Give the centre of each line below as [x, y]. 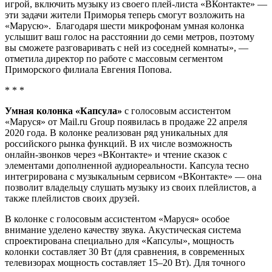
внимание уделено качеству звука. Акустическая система [123, 229]
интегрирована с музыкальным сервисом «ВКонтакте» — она [133, 176]
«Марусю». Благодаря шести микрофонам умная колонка [124, 25]
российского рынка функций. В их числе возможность [118, 143]
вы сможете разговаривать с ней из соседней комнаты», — [127, 47]
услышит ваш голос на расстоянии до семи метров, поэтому [130, 36]
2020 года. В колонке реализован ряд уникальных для [116, 132]
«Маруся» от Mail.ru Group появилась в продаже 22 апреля [126, 121]
